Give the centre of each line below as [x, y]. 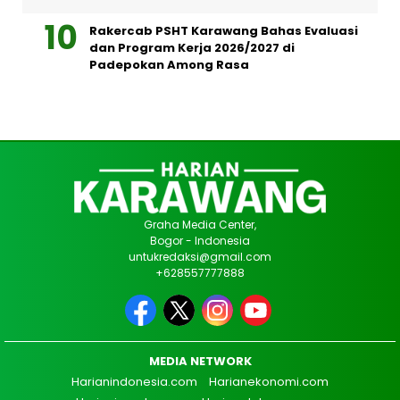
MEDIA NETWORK [200, 362]
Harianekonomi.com [269, 382]
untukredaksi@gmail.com [200, 257]
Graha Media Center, [200, 225]
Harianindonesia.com [134, 382]
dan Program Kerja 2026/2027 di [192, 48]
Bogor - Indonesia [200, 241]
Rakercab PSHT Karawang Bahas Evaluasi [224, 31]
